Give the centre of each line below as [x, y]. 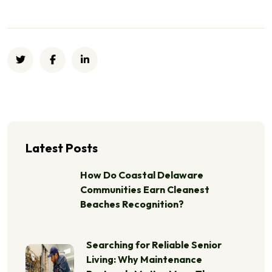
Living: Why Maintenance [144, 259]
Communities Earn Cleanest [145, 189]
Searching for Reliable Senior [154, 244]
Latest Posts [62, 148]
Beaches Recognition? [132, 204]
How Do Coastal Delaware [142, 175]
